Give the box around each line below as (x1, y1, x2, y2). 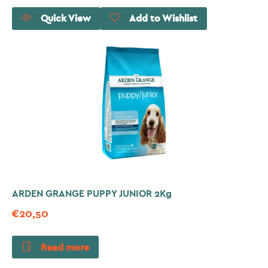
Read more (41, 243, 89, 253)
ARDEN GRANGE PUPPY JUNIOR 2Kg (12, 189, 172, 199)
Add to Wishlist (129, 14, 197, 24)
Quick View (41, 14, 91, 24)
